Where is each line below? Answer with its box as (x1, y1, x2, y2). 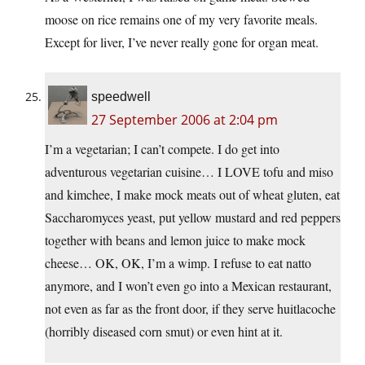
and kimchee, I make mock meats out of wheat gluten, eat (45, 186, 340, 204)
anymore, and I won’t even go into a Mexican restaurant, (45, 277, 332, 295)
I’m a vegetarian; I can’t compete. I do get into (45, 140, 279, 158)
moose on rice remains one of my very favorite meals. (45, 11, 318, 29)
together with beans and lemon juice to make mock (45, 231, 306, 249)
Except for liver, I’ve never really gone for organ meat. (45, 33, 319, 51)
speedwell (91, 90, 151, 104)
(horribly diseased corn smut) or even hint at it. (45, 323, 283, 341)
